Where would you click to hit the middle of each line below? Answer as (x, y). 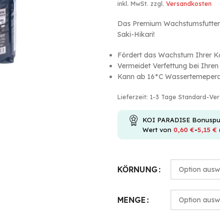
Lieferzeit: (134, 97)
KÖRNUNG (137, 169)
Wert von (158, 130)
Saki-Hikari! (136, 35)
